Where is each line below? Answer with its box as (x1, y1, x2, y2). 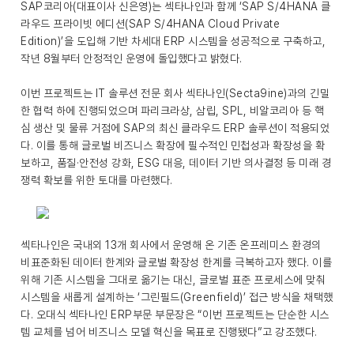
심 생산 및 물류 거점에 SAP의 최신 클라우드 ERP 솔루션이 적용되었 (21, 122, 330, 134)
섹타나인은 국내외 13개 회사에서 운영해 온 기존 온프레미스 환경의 (21, 239, 322, 251)
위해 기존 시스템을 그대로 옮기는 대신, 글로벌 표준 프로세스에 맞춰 (21, 273, 326, 286)
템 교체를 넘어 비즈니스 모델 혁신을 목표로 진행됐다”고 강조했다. (21, 326, 318, 338)
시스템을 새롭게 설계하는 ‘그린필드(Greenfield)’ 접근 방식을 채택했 (21, 291, 333, 303)
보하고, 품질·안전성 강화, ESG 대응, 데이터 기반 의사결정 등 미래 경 (21, 156, 331, 169)
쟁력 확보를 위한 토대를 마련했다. (21, 174, 173, 186)
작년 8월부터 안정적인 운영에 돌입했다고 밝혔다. (21, 52, 245, 65)
